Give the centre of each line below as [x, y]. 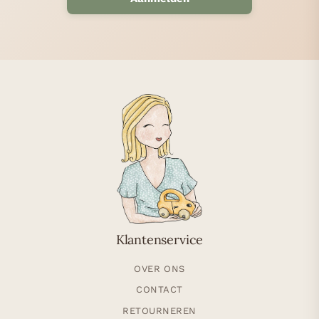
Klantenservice [159, 240]
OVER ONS [159, 268]
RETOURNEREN [159, 311]
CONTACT [159, 290]
